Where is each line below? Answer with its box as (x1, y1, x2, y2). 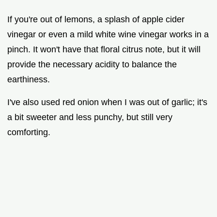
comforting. (7, 127, 50, 137)
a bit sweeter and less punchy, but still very (7, 112, 172, 122)
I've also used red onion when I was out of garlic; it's (7, 97, 207, 107)
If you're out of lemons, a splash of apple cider (7, 14, 185, 24)
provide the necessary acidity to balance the (7, 59, 177, 69)
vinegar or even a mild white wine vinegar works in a (7, 29, 209, 39)
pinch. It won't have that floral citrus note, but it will (7, 44, 201, 54)
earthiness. (7, 74, 50, 84)
